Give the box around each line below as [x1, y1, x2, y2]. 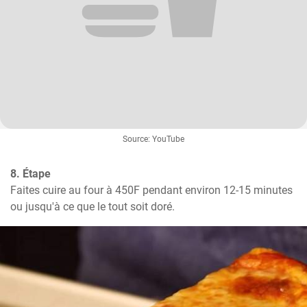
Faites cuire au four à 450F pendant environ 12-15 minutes [10, 183, 293, 197]
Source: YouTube [123, 134, 184, 144]
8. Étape [10, 167, 51, 180]
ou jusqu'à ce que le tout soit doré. [10, 199, 175, 213]
